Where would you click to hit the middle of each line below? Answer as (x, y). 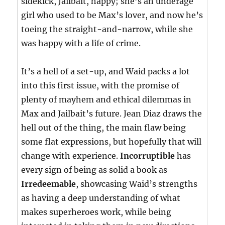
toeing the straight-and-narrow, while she (107, 29)
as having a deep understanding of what (101, 198)
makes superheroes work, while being (96, 212)
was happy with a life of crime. (81, 43)
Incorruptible (148, 156)
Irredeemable (49, 184)
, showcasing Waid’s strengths (137, 184)
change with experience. (71, 156)
